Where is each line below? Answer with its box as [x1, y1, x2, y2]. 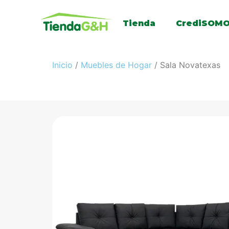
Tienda [123, 18, 156, 29]
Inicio [52, 59, 73, 70]
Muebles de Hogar [81, 59, 152, 70]
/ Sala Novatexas [152, 59, 220, 70]
